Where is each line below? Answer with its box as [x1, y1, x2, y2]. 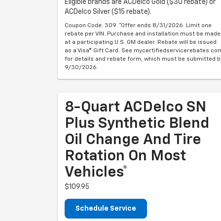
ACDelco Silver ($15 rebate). [65, 8, 151, 15]
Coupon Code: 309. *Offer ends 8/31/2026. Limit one [65, 23, 212, 29]
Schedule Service [75, 205, 136, 212]
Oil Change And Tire [65, 133, 201, 147]
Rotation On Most [65, 149, 186, 164]
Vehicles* [65, 165, 128, 180]
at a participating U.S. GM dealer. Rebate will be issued [65, 39, 217, 45]
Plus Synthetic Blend [65, 116, 209, 131]
